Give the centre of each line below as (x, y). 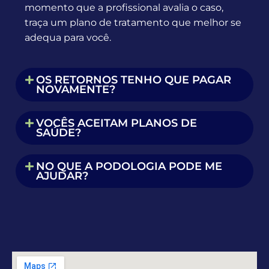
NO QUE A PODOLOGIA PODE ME (129, 166)
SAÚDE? (59, 132)
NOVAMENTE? (76, 89)
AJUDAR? (62, 176)
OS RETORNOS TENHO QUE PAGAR (134, 80)
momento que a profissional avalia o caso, (124, 8)
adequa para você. (68, 38)
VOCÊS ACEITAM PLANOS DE (117, 123)
